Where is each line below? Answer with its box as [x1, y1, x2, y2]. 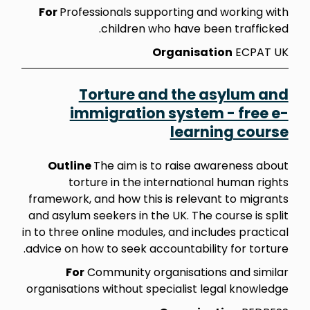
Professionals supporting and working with [59, 3, 289, 20]
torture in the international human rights [68, 174, 289, 190]
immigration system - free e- [69, 102, 289, 123]
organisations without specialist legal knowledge [26, 280, 289, 297]
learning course [170, 121, 289, 142]
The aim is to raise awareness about [93, 157, 289, 174]
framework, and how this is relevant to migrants [28, 190, 289, 207]
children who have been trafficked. [100, 20, 289, 37]
